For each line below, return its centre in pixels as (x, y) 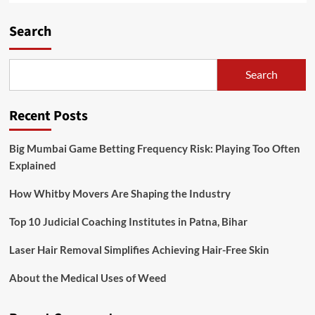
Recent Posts (48, 116)
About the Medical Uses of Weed (88, 277)
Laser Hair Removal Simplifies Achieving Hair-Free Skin (139, 249)
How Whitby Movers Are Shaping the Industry (120, 193)
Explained (32, 165)
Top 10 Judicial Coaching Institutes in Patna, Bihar (128, 221)
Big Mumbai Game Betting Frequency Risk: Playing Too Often (154, 148)
